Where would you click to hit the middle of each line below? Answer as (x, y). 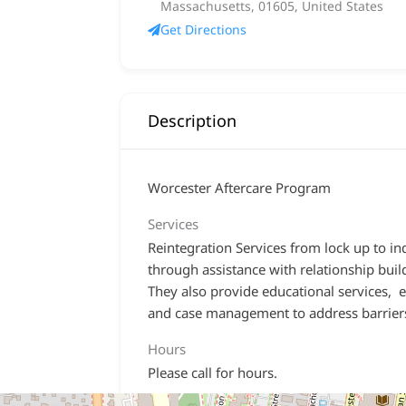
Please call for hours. (213, 372)
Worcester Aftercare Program (239, 188)
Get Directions (203, 29)
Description (192, 121)
